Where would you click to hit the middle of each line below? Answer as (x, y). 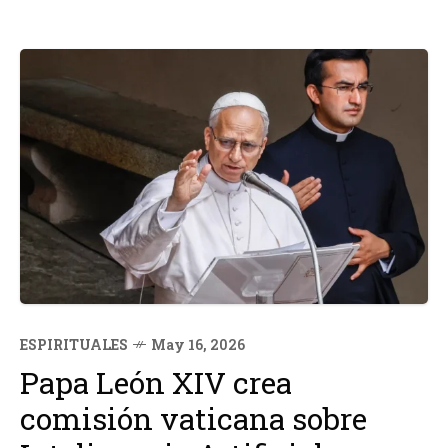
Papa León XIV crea (156, 382)
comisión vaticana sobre (193, 418)
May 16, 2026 (198, 344)
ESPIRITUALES (74, 344)
